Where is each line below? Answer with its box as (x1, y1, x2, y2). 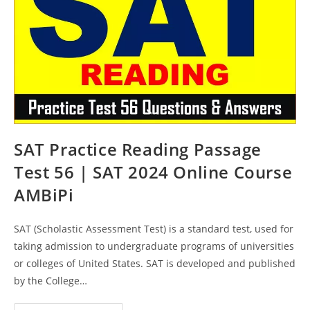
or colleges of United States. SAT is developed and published (14, 257, 295, 271)
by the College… (14, 274, 87, 288)
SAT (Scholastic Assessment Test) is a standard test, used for (14, 222, 293, 236)
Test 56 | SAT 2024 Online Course (14, 161, 293, 184)
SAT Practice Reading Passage (14, 138, 262, 161)
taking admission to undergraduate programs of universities (14, 239, 294, 253)
